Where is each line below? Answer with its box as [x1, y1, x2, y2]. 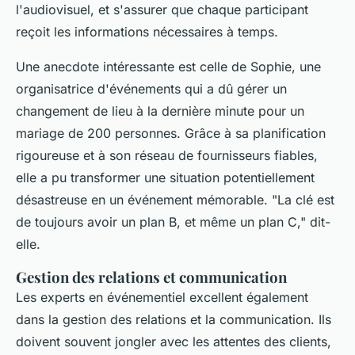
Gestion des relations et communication [16, 267, 287, 288]
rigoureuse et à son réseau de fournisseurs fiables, [16, 147, 318, 164]
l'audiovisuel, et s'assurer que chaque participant [16, 2, 308, 18]
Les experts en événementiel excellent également [16, 289, 308, 306]
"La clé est [272, 192, 334, 208]
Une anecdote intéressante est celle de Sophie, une [16, 59, 321, 75]
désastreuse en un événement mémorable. [16, 192, 272, 208]
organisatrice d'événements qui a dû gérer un [16, 81, 287, 97]
